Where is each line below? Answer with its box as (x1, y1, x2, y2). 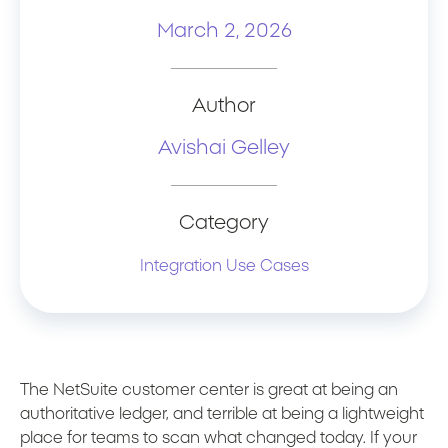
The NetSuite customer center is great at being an (20, 381, 398, 398)
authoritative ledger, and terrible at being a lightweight (20, 405, 424, 422)
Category (179, 212, 269, 233)
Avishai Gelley (158, 137, 290, 158)
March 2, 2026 (156, 20, 292, 41)
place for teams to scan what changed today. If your (20, 429, 417, 446)
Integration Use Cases (139, 257, 309, 274)
